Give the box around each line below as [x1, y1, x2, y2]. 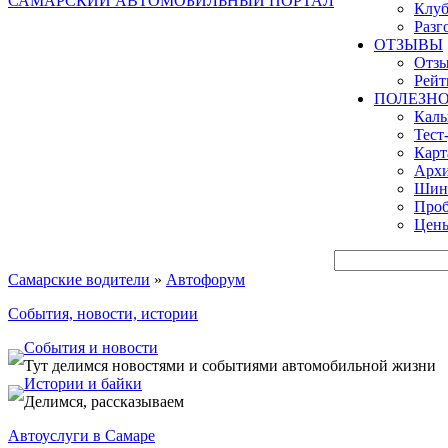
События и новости [24, 339, 158, 356]
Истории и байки [24, 375, 142, 392]
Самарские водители [8, 271, 150, 288]
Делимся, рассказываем [24, 393, 184, 410]
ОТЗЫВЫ [374, 36, 443, 53]
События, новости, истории [8, 305, 198, 322]
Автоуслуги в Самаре [8, 427, 155, 444]
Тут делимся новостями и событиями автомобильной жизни [24, 357, 436, 374]
